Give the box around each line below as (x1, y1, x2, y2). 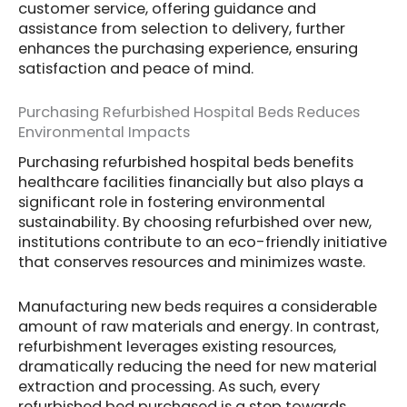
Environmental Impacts (18, 121, 190, 143)
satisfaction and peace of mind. (18, 57, 253, 79)
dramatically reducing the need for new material (18, 355, 377, 377)
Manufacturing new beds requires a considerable (18, 295, 377, 317)
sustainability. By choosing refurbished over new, (18, 212, 372, 233)
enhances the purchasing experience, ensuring (18, 37, 358, 59)
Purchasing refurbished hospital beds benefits (18, 152, 353, 174)
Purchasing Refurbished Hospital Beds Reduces (18, 101, 360, 123)
